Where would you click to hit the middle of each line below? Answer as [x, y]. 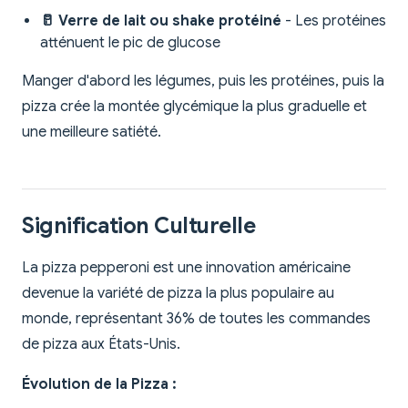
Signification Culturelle [139, 226]
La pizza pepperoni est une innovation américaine [186, 268]
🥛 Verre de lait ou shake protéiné [161, 21]
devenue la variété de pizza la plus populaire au [178, 294]
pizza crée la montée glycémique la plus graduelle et [194, 107]
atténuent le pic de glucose [130, 43]
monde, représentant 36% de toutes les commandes [196, 319]
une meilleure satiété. [92, 133]
